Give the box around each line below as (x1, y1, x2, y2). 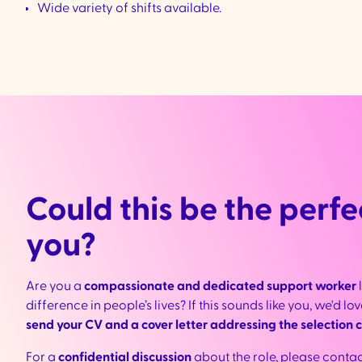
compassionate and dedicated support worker (84, 280, 356, 293)
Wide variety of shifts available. (37, 2, 221, 15)
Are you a (26, 280, 84, 293)
